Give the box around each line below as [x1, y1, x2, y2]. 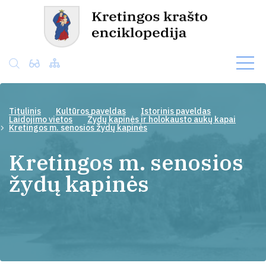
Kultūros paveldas [56, 106, 126, 116]
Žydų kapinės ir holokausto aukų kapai [87, 114, 236, 125]
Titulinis [9, 106, 41, 116]
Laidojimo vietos [9, 114, 72, 125]
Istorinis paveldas [141, 106, 211, 116]
